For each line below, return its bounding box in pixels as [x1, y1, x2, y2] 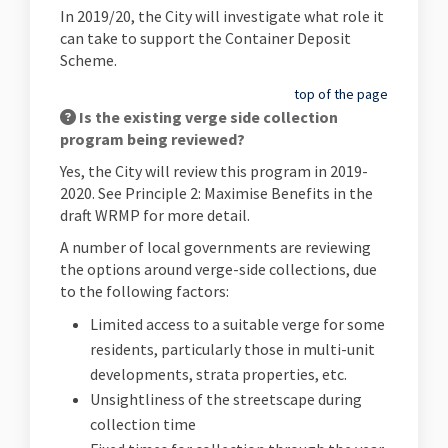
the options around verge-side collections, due [60, 259, 377, 279]
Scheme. [60, 50, 117, 70]
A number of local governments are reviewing [60, 237, 371, 257]
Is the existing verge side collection [76, 107, 338, 127]
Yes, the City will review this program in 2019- [60, 161, 368, 181]
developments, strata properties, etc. [90, 364, 347, 384]
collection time [90, 414, 196, 434]
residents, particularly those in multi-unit [90, 339, 375, 359]
